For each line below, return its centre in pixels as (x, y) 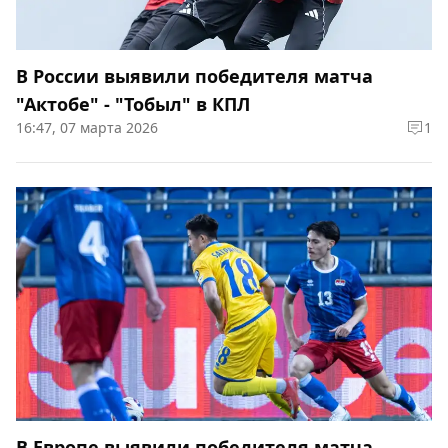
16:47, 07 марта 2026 (87, 128)
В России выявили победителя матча (194, 76)
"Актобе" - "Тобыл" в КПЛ (133, 104)
